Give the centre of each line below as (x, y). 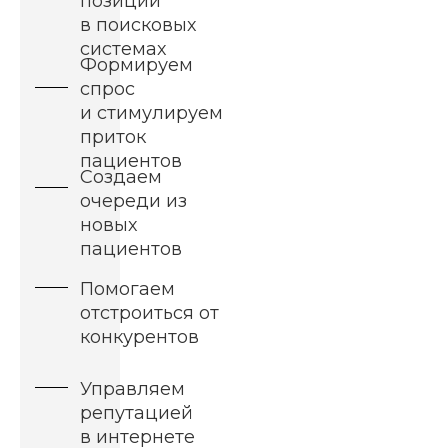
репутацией (136, 413)
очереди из (133, 201)
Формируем (136, 65)
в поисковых (138, 25)
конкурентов (139, 337)
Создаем (121, 177)
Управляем (132, 389)
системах (123, 49)
